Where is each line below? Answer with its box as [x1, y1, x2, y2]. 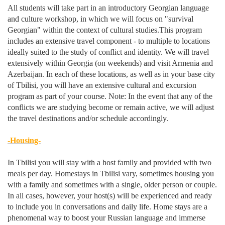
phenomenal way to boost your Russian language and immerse [8, 213, 205, 222]
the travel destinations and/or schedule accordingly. [8, 114, 168, 123]
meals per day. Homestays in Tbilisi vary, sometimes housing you [8, 169, 214, 178]
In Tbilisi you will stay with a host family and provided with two [8, 158, 211, 167]
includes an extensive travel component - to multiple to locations [8, 37, 210, 45]
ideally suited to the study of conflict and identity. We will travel [8, 48, 209, 56]
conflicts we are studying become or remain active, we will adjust [8, 103, 214, 111]
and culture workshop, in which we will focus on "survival [8, 15, 193, 23]
